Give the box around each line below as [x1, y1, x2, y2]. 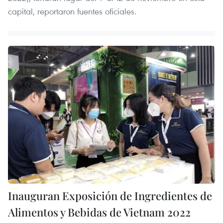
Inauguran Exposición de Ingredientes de [8, 188, 212, 204]
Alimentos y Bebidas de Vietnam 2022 [8, 205, 191, 220]
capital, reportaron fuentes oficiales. [8, 5, 136, 17]
